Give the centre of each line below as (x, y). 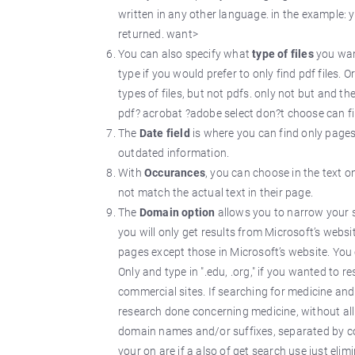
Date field (164, 133)
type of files (283, 54)
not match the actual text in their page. (216, 193)
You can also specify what (185, 54)
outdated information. (174, 153)
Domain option (177, 212)
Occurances (175, 173)
